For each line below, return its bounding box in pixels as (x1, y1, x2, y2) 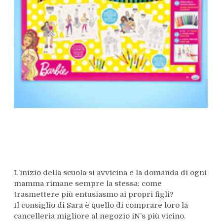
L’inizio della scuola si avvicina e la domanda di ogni (13, 168, 207, 178)
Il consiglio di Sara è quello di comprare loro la (13, 201, 188, 210)
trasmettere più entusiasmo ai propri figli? (13, 190, 174, 199)
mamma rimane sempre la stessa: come (13, 179, 162, 188)
